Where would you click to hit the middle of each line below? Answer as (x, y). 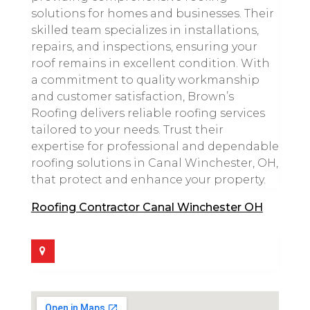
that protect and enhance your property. (148, 179)
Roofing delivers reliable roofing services (148, 113)
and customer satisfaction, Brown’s (132, 96)
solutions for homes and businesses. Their (152, 13)
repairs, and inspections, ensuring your (144, 46)
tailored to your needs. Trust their (127, 129)
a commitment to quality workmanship (145, 80)
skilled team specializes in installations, (145, 30)
